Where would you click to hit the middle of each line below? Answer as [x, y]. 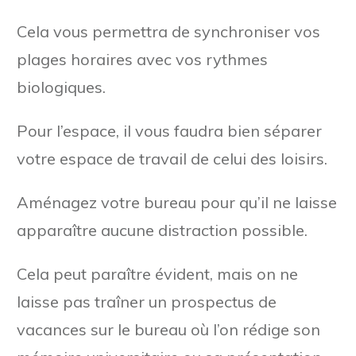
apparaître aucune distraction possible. [162, 230]
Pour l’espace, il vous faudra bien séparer [169, 130]
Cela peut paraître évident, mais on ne [157, 273]
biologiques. [61, 87]
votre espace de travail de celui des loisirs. [172, 158]
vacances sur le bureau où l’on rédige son [168, 329]
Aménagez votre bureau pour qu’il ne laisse [177, 202]
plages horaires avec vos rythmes [142, 59]
